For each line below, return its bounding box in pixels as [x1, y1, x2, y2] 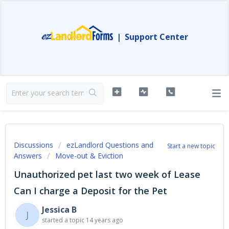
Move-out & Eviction [55, 151, 123, 161]
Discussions [14, 140, 53, 150]
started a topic [42, 216, 86, 224]
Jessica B [42, 204, 77, 215]
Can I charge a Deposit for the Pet [14, 185, 167, 197]
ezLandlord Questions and [66, 140, 153, 150]
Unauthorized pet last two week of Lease [14, 168, 200, 180]
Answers [14, 151, 42, 161]
